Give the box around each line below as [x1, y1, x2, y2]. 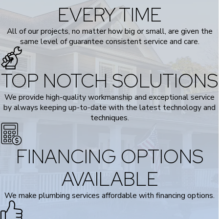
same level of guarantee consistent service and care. [20, 36, 199, 46]
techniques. [90, 112, 129, 123]
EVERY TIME [58, 1, 161, 27]
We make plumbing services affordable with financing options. [4, 190, 215, 201]
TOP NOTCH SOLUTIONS [1, 67, 218, 93]
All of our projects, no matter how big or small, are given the [6, 25, 213, 36]
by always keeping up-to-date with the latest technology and [3, 102, 216, 112]
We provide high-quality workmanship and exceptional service [4, 91, 215, 102]
